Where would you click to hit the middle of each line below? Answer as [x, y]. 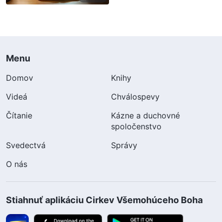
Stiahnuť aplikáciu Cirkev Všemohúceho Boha [104, 200]
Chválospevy [135, 96]
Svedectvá [26, 145]
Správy [124, 145]
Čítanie [19, 115]
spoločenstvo [136, 126]
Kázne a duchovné [145, 115]
